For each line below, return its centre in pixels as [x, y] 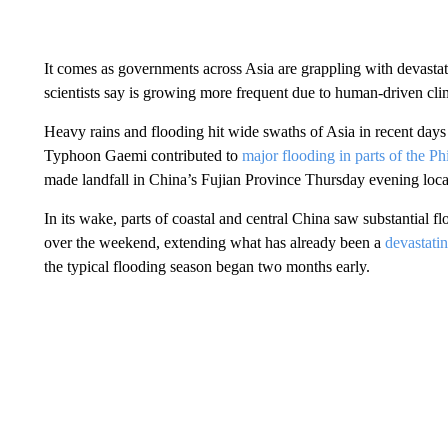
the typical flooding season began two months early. [206, 266]
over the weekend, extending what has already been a [214, 242]
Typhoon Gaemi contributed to [142, 155]
